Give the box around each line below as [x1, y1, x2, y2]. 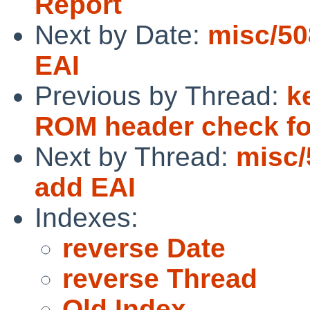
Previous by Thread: [35, 80, 286, 111]
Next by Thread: [35, 141, 236, 172]
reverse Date [62, 232, 226, 263]
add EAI [35, 172, 136, 202]
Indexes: [35, 202, 138, 232]
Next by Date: [35, 19, 208, 50]
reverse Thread [62, 263, 257, 293]
